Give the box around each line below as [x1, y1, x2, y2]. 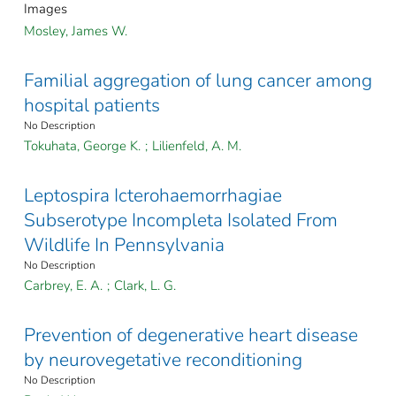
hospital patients [24, 92, 160, 118]
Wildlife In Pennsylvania [24, 232, 225, 257]
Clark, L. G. [114, 276, 176, 294]
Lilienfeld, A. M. [152, 136, 241, 155]
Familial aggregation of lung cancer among [24, 67, 372, 93]
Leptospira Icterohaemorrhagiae [24, 182, 282, 208]
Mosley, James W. [24, 21, 127, 40]
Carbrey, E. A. [24, 276, 103, 294]
